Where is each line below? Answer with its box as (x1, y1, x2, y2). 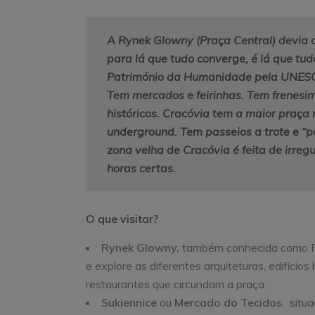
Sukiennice (101, 295, 157, 309)
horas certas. (107, 160, 179, 175)
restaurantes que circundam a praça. (86, 276, 266, 291)
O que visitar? (86, 211, 158, 226)
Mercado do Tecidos (174, 295, 282, 309)
